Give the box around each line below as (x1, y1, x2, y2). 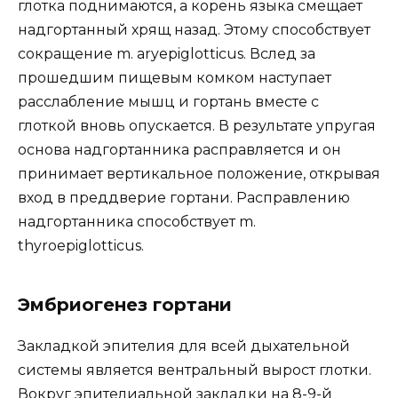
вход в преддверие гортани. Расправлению (18, 188, 350, 206)
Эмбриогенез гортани (18, 293, 232, 315)
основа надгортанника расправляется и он (18, 140, 341, 158)
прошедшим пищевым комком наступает (18, 68, 331, 86)
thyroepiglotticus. (18, 236, 144, 254)
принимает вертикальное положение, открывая (18, 164, 380, 182)
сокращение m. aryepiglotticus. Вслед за (18, 44, 315, 62)
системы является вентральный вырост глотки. (18, 361, 371, 378)
